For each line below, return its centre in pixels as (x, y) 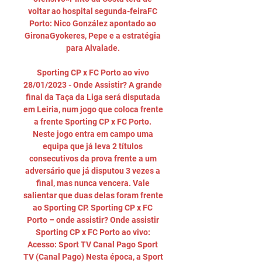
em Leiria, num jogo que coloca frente (93, 109)
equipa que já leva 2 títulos (93, 146)
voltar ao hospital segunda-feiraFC (93, 11)
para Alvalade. (94, 48)
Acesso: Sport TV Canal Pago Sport (93, 244)
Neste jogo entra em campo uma (93, 134)
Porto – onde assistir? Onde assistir (93, 220)
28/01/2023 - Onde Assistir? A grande (93, 85)
